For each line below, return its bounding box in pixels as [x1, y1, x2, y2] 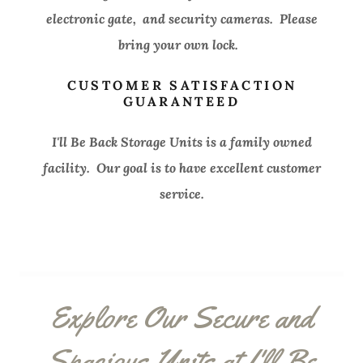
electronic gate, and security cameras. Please [45, 11, 318, 27]
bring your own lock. [118, 36, 245, 53]
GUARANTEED [122, 93, 241, 109]
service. [159, 186, 204, 202]
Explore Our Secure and [49, 297, 314, 336]
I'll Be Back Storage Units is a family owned [51, 134, 312, 150]
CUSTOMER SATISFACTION [66, 77, 297, 93]
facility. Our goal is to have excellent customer [42, 160, 321, 176]
